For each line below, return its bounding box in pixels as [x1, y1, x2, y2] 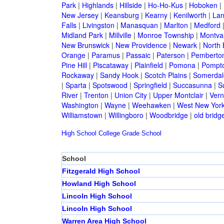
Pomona [168, 60, 195, 70]
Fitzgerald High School [61, 167, 140, 175]
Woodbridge [149, 110, 188, 120]
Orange [61, 50, 85, 60]
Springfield [133, 80, 167, 90]
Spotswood [92, 80, 127, 90]
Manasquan [120, 20, 158, 30]
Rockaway [61, 70, 94, 80]
